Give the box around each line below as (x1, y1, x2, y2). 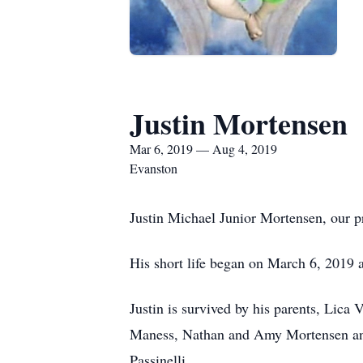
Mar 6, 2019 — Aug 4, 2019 (130, 140, 277, 157)
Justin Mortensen (130, 102, 348, 144)
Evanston (130, 160, 177, 177)
